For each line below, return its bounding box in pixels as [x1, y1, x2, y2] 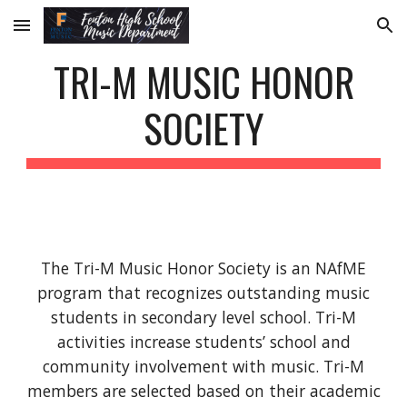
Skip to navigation [279, 25, 392, 42]
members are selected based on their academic [26, 380, 381, 402]
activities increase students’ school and [56, 331, 351, 352]
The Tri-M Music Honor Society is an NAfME [41, 257, 366, 279]
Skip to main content [15, 25, 144, 42]
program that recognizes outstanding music [37, 282, 370, 303]
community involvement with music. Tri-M [43, 355, 364, 377]
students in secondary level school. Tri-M [51, 306, 356, 328]
